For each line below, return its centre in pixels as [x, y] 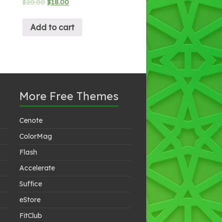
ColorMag [35, 136]
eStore [30, 199]
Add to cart [53, 27]
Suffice [30, 184]
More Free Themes [69, 96]
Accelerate [37, 168]
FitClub [30, 215]
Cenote [31, 120]
